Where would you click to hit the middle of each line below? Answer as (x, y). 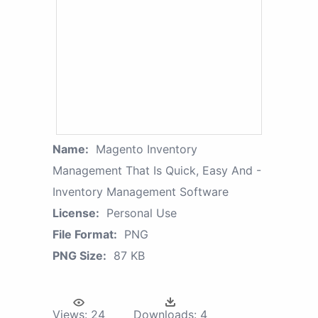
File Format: (85, 235)
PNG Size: (79, 256)
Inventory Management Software (141, 192)
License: (76, 213)
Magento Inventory (147, 149)
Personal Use (142, 213)
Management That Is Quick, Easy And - (157, 171)
